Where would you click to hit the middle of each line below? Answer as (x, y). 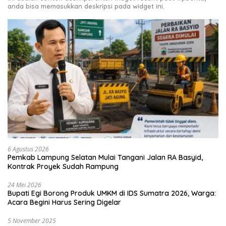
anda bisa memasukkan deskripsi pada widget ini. (86, 6)
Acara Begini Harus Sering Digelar (64, 202)
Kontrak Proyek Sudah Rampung (63, 166)
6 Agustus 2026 (28, 149)
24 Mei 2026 (24, 185)
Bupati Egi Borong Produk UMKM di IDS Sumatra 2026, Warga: (112, 193)
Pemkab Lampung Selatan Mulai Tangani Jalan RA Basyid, (105, 157)
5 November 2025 (32, 220)
